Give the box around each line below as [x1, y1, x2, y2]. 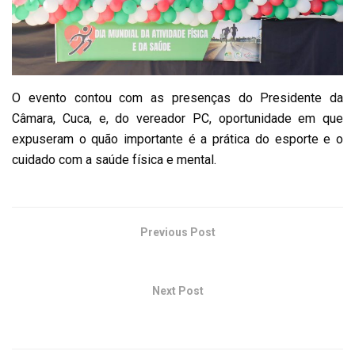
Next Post [151, 284, 204, 298]
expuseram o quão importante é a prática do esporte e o [12, 132, 343, 147]
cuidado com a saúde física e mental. [12, 152, 216, 168]
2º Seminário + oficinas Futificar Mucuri [59, 308, 296, 324]
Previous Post [139, 226, 216, 239]
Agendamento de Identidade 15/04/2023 [58, 250, 297, 265]
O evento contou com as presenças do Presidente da [12, 90, 343, 106]
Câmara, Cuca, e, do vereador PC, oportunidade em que [12, 111, 343, 127]
